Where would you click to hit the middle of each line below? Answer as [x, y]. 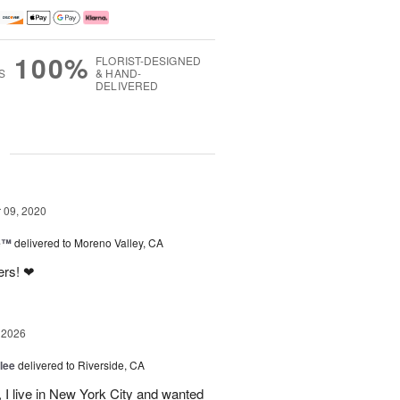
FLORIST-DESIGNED [148, 61]
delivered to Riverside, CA [81, 365]
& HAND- [118, 73]
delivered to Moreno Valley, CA [89, 243]
